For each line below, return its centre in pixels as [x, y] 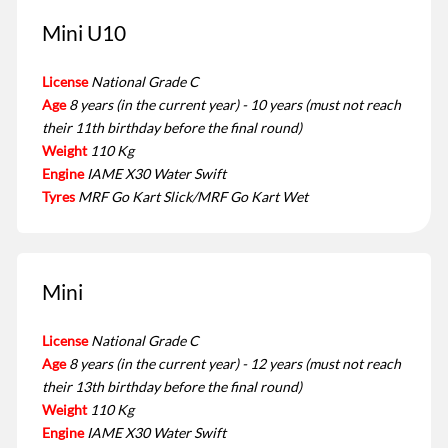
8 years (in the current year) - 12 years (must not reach [235, 364]
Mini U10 [84, 32]
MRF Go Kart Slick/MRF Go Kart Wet [193, 197]
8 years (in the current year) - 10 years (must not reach [235, 105]
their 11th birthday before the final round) [172, 128]
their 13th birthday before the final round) [172, 387]
